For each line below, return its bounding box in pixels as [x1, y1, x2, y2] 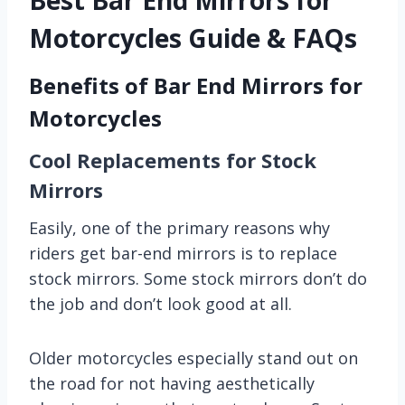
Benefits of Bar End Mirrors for [29, 70, 363, 100]
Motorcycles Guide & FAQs [29, 20, 357, 55]
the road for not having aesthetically [29, 372, 315, 394]
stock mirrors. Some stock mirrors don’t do [29, 267, 367, 289]
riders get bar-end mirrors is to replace [29, 241, 337, 264]
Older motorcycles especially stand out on [29, 346, 358, 369]
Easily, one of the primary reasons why [29, 216, 330, 239]
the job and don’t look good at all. [29, 292, 292, 315]
